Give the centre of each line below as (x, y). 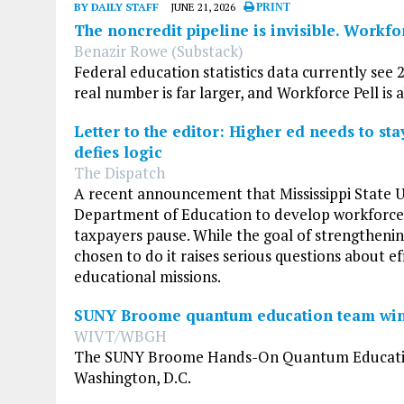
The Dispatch (119, 172)
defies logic (118, 151)
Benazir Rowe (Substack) (159, 50)
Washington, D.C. (133, 377)
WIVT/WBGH (120, 335)
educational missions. (147, 276)
